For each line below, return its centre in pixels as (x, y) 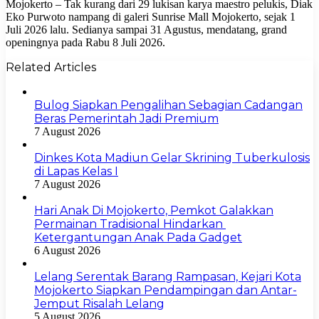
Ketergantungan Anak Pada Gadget (138, 237)
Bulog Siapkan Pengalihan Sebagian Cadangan (168, 105)
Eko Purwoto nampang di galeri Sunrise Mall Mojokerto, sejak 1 (151, 16)
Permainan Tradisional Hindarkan (130, 224)
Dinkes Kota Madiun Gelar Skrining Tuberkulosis (172, 157)
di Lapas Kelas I (76, 171)
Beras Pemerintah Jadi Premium (126, 118)
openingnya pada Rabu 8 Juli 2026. (85, 42)
